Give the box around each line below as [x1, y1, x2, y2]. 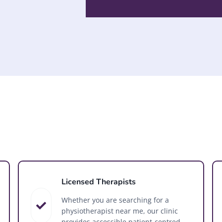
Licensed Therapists [61, 176, 136, 187]
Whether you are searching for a [61, 195, 169, 205]
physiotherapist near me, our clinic [61, 206, 178, 216]
